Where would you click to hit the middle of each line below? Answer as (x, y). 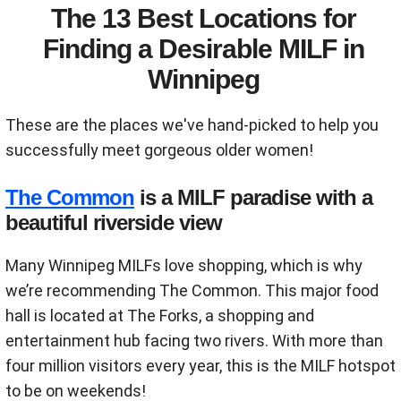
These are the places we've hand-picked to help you (192, 125)
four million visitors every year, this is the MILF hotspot (200, 366)
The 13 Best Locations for (203, 18)
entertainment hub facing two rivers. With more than (194, 341)
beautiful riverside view (114, 222)
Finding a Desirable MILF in (203, 49)
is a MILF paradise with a (253, 197)
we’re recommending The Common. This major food (192, 290)
